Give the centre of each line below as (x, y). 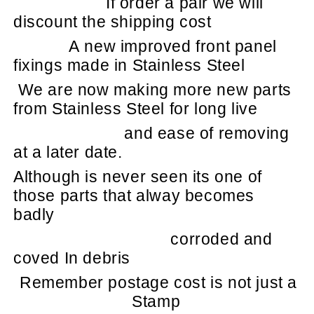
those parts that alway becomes (134, 195)
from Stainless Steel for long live (136, 108)
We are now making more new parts (155, 89)
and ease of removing (207, 133)
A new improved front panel (173, 46)
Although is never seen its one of (138, 176)
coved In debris (72, 258)
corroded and (221, 239)
